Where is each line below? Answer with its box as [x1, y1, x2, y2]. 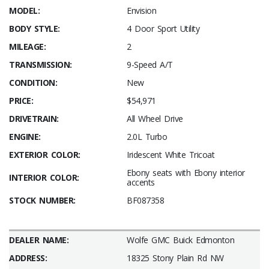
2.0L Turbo [127, 131, 167, 142]
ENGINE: [9, 131, 41, 142]
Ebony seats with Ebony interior [127, 167, 245, 178]
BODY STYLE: [9, 23, 60, 34]
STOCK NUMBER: [9, 195, 76, 206]
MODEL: [9, 5, 40, 16]
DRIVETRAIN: [9, 113, 59, 124]
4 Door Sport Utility [127, 23, 199, 34]
